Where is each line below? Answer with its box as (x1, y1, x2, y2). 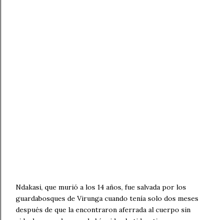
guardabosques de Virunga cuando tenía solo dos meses (16, 194, 198, 203)
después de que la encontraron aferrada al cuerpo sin (16, 205, 191, 214)
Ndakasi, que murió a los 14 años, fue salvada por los (16, 183, 186, 192)
